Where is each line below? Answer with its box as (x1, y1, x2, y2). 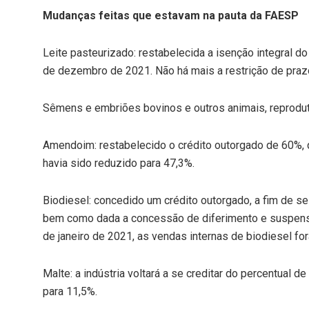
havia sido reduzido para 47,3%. (43, 157, 195, 170)
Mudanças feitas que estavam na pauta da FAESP (43, 9, 299, 23)
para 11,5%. (43, 285, 97, 299)
